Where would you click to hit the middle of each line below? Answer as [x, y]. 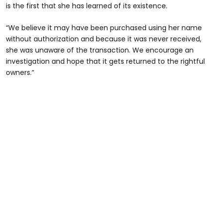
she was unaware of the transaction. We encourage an [100, 50]
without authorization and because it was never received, [104, 39]
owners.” [20, 72]
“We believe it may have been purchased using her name [104, 27]
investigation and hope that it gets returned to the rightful [105, 61]
